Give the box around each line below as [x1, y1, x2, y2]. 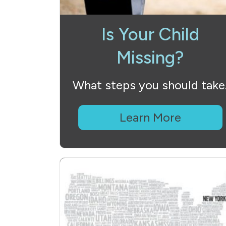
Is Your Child [101, 24, 199, 45]
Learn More [119, 110, 181, 125]
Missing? [116, 47, 184, 68]
